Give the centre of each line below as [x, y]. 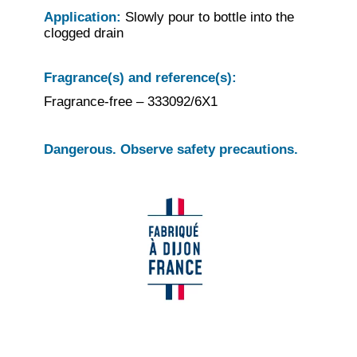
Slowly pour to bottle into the [209, 17]
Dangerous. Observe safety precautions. [171, 149]
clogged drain [83, 33]
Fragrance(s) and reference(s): [140, 78]
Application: [84, 17]
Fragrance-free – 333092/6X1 [130, 102]
